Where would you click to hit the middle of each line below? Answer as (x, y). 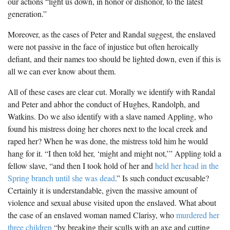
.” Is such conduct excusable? (162, 178)
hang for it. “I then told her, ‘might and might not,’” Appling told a (114, 153)
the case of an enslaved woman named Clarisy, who (92, 215)
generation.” (27, 14)
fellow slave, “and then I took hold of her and (81, 166)
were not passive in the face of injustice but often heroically (103, 46)
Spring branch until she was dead (61, 178)
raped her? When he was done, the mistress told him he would (108, 141)
